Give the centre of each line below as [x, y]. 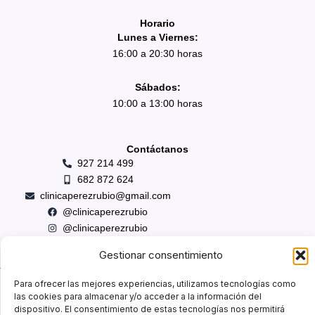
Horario [157, 24]
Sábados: [157, 87]
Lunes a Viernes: [157, 38]
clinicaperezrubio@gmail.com [105, 196]
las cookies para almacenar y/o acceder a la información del [138, 296]
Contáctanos [157, 149]
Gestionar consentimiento [161, 255]
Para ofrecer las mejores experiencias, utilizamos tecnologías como [155, 284]
